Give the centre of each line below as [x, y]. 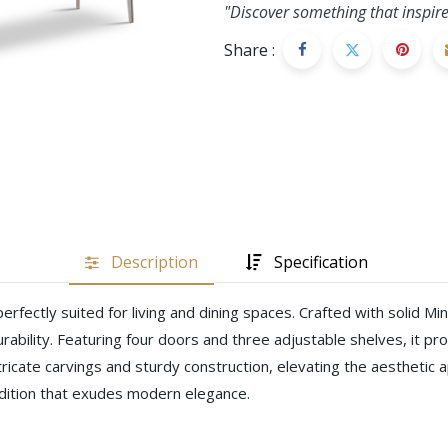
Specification [320, 261]
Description [154, 261]
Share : [249, 49]
